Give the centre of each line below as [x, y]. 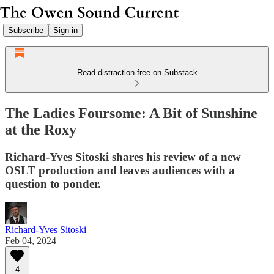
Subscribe [26, 30]
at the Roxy [41, 129]
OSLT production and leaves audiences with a [120, 170]
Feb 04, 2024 [31, 240]
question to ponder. [53, 183]
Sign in [65, 30]
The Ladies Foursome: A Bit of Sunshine [131, 113]
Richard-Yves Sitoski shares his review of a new [123, 157]
